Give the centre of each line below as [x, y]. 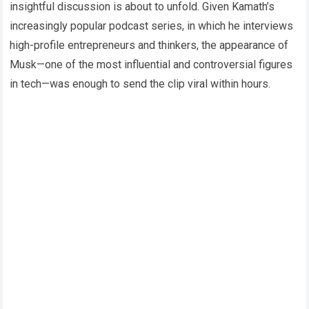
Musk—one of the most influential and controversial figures [151, 64]
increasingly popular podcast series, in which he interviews [152, 26]
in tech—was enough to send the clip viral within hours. [140, 83]
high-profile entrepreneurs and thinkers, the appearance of [149, 45]
